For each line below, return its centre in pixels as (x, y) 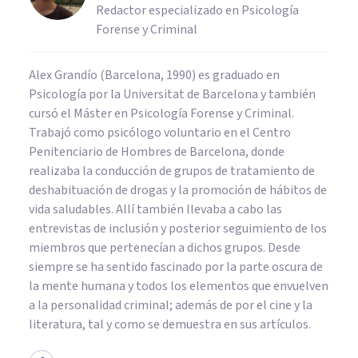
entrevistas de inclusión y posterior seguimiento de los (178, 228)
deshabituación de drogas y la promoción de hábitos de (178, 190)
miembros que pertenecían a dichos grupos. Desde (165, 247)
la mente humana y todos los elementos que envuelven (179, 286)
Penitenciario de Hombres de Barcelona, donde (157, 151)
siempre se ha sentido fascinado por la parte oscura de (176, 267)
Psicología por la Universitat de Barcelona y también (172, 94)
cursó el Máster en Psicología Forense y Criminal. (161, 113)
